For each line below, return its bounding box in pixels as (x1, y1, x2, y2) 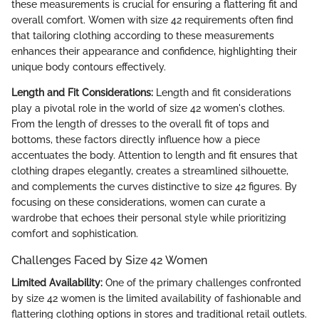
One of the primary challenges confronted (103, 277, 301, 289)
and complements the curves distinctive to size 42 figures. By (11, 181, 297, 193)
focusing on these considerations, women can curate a (11, 197, 266, 209)
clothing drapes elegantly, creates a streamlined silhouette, (11, 165, 288, 177)
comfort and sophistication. (11, 228, 138, 240)
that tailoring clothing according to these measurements (11, 30, 274, 42)
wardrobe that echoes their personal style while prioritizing (11, 212, 286, 224)
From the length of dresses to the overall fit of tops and (11, 118, 269, 130)
